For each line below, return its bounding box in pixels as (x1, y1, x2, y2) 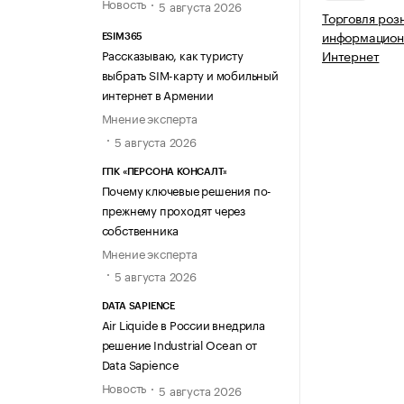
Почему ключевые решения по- (101, 179, 272, 198)
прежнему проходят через (101, 199, 245, 218)
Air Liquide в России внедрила (101, 314, 265, 333)
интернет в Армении (101, 85, 214, 104)
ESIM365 (101, 32, 143, 42)
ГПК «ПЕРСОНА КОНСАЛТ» (101, 166, 227, 177)
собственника (101, 219, 179, 238)
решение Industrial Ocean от (101, 334, 258, 353)
